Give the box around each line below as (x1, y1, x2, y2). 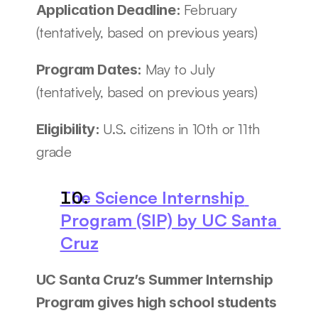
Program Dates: (35, 61, 146, 78)
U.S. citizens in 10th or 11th (103, 120, 260, 138)
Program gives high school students (35, 294, 277, 311)
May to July (145, 60, 216, 78)
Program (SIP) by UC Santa (60, 209, 277, 231)
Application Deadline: (35, 1, 184, 18)
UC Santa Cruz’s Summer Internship (35, 271, 273, 288)
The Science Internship (60, 187, 245, 208)
